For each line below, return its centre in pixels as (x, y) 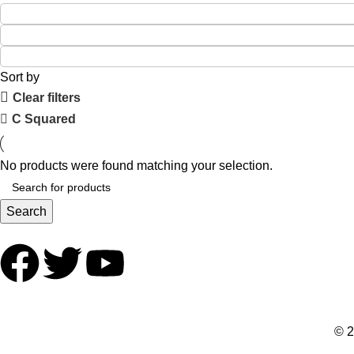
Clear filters (46, 97)
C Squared (43, 119)
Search (26, 211)
